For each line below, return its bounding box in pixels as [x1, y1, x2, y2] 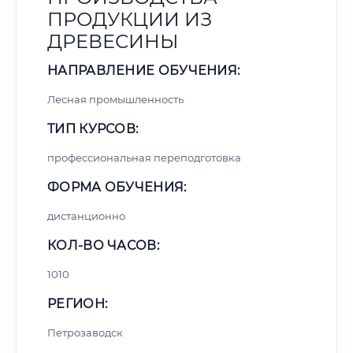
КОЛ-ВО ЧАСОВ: [47, 238, 159, 253]
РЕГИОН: [47, 296, 108, 311]
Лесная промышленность [47, 93, 184, 106]
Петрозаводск [47, 326, 123, 339]
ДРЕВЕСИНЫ [47, 30, 178, 53]
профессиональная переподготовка [47, 151, 241, 164]
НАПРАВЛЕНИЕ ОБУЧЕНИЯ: [47, 63, 240, 78]
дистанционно [47, 210, 125, 222]
